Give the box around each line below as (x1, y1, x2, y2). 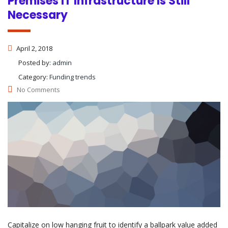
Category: (18, 72, 49, 82)
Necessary (8, 7, 68, 23)
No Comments (17, 85, 60, 95)
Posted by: (18, 58, 52, 68)
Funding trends (49, 72, 96, 82)
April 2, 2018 (15, 44, 52, 53)
